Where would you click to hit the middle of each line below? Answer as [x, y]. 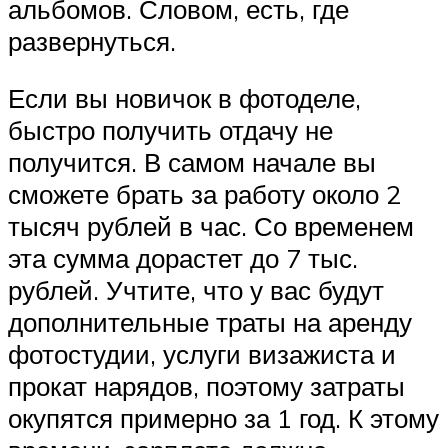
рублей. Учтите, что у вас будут [196, 290]
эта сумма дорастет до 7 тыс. [183, 258]
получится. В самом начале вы [192, 162]
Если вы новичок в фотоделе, [184, 98]
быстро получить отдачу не [170, 130]
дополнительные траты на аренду [210, 322]
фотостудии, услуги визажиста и [202, 354]
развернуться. [92, 40]
